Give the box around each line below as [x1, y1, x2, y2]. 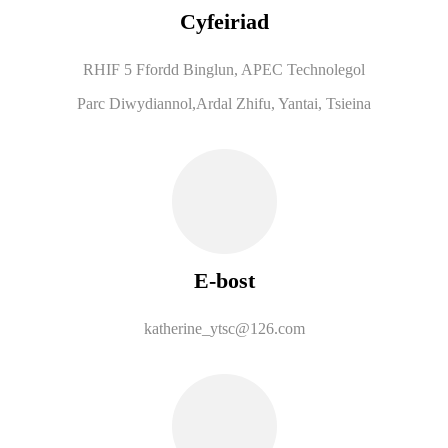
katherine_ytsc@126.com [143, 319, 305, 337]
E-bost [193, 267, 255, 293]
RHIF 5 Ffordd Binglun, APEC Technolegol [83, 60, 365, 78]
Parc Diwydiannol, [77, 94, 196, 112]
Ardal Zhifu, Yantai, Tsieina [196, 94, 371, 112]
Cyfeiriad [179, 8, 269, 34]
